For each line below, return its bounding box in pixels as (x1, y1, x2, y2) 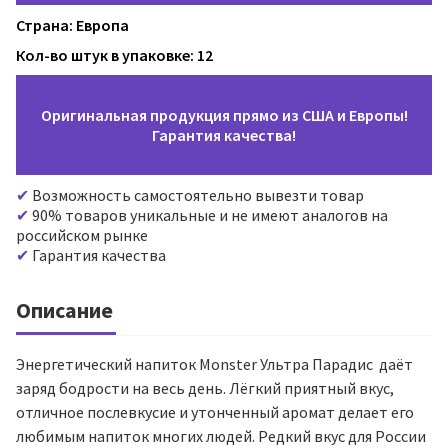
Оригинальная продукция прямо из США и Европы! (40, 105, 408, 125)
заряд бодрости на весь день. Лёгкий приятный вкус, (16, 378, 394, 398)
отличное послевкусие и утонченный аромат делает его (16, 402, 414, 422)
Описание (16, 296, 113, 324)
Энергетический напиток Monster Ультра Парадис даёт (16, 354, 413, 374)
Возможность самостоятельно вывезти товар (29, 185, 364, 205)
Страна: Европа (16, 15, 129, 35)
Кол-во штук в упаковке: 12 (16, 45, 213, 65)
